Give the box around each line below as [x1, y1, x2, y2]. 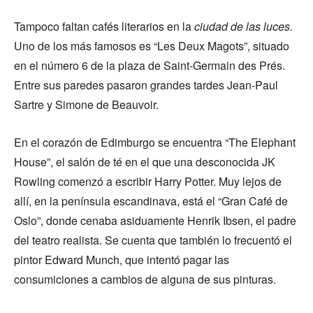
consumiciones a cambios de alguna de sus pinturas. [14, 271, 276, 288]
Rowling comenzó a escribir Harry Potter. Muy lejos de [14, 173, 282, 190]
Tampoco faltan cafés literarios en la [14, 18, 194, 35]
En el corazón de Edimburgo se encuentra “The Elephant [14, 134, 296, 151]
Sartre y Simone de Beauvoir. [14, 96, 159, 113]
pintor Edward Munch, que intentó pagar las [14, 252, 229, 268]
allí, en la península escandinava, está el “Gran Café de [14, 193, 288, 210]
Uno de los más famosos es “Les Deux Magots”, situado [14, 38, 289, 54]
